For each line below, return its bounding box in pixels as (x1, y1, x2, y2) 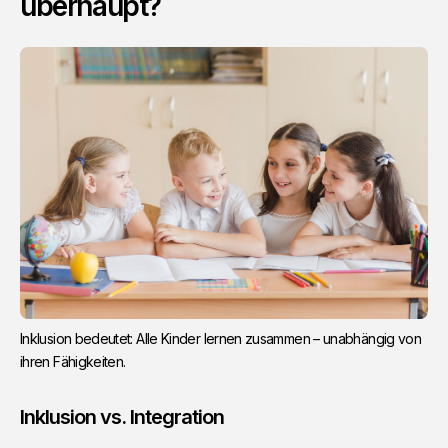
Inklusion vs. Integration (20, 405, 224, 430)
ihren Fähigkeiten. (20, 353, 126, 371)
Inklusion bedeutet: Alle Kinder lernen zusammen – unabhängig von (20, 330, 422, 348)
